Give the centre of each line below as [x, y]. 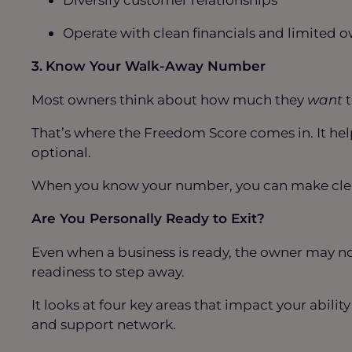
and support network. [105, 324]
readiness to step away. [110, 271]
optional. [63, 152]
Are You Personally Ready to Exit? [150, 218]
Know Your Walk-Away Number [158, 66]
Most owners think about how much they [169, 99]
